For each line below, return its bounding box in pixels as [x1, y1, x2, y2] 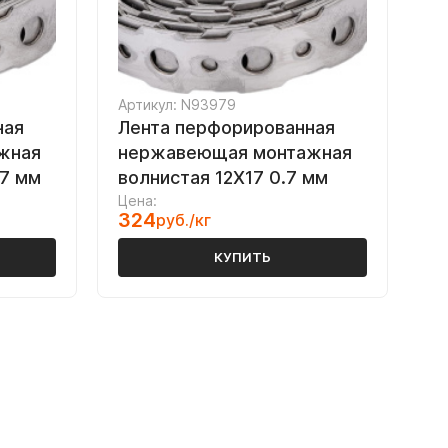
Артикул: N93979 [118, 96, 236, 113]
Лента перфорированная [118, 117, 335, 138]
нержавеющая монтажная [118, 142, 352, 163]
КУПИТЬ [214, 249, 271, 265]
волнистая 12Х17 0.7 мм [118, 167, 328, 188]
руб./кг [156, 210, 211, 230]
